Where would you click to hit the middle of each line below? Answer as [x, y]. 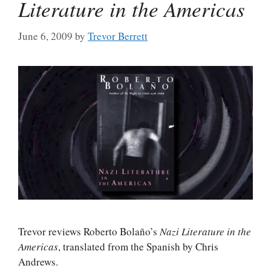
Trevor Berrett [118, 36]
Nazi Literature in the [205, 232]
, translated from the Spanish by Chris [138, 247]
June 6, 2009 [45, 36]
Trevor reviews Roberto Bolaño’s [89, 232]
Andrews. [38, 262]
